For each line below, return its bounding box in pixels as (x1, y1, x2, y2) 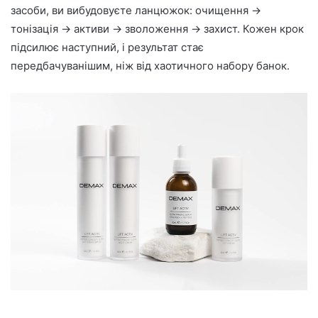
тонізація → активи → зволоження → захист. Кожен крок (11, 21, 304, 35)
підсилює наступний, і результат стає (11, 40, 204, 54)
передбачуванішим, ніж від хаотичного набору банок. (11, 58, 290, 72)
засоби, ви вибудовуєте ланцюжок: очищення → (11, 3, 261, 17)
